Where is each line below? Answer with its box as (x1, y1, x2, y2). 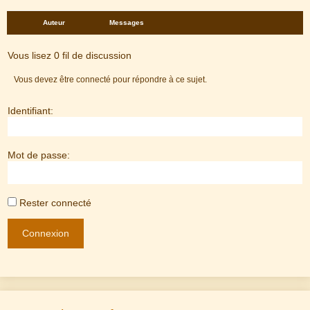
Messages (109, 19, 144, 27)
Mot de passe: (8, 149, 70, 161)
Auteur (43, 19, 65, 27)
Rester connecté (19, 197, 91, 209)
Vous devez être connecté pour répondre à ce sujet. (14, 75, 208, 85)
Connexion (22, 228, 69, 239)
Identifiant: (8, 105, 53, 117)
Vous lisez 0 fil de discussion (8, 50, 131, 62)
